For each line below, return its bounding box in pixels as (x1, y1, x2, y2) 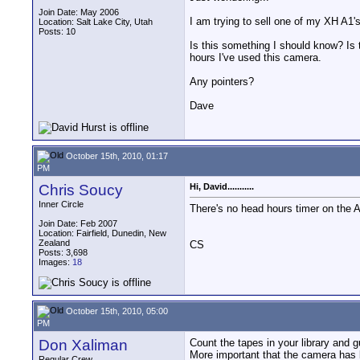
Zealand (39, 238, 70, 247)
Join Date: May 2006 (39, 7, 119, 17)
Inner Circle (39, 199, 84, 209)
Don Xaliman (39, 337, 128, 354)
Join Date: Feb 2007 (39, 219, 117, 228)
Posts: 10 (39, 27, 76, 36)
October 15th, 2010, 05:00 (63, 305, 168, 316)
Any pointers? (190, 76, 254, 88)
